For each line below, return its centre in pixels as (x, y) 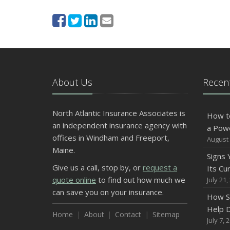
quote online (74, 179)
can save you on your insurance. (108, 192)
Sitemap (166, 214)
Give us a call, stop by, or (98, 167)
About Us (72, 82)
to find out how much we (141, 179)
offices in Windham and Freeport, (111, 137)
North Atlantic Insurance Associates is (119, 113)
